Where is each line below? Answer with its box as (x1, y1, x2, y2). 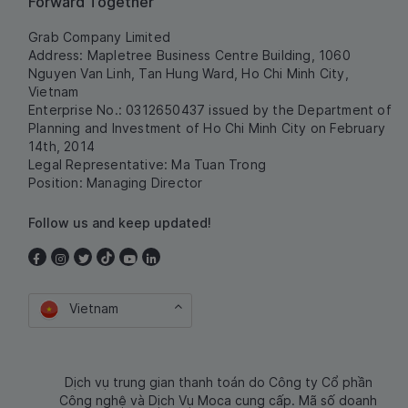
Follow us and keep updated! (28, 214, 211, 230)
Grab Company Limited (28, 28, 170, 45)
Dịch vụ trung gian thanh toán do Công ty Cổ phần (64, 373, 372, 390)
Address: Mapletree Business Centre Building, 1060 (28, 46, 351, 63)
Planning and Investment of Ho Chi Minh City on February (28, 119, 386, 136)
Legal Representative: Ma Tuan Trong (28, 156, 266, 172)
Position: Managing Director (28, 174, 203, 190)
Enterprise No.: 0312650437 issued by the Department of (28, 101, 392, 117)
